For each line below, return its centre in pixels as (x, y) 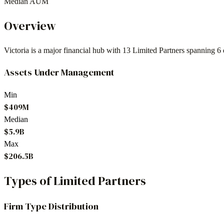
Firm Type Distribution (51, 206)
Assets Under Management (59, 72)
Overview (30, 25)
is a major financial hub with (76, 50)
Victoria (16, 50)
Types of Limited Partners (75, 180)
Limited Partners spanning (174, 50)
